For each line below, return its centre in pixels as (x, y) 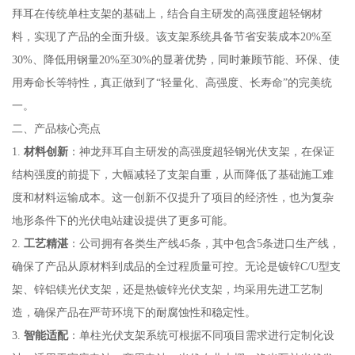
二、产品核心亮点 (56, 128)
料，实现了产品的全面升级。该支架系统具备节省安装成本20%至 (172, 36)
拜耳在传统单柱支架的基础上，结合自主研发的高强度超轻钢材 (167, 13)
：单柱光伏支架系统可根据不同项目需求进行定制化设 (201, 335)
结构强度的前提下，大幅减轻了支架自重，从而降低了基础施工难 (172, 174)
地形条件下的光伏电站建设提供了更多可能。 (122, 220)
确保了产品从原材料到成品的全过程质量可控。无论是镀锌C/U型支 (176, 266)
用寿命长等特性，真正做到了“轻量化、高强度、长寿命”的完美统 (172, 82)
